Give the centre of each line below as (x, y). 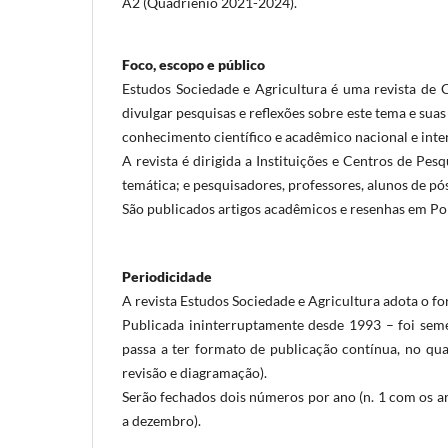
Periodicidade (167, 276)
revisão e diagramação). (194, 372)
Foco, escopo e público (193, 64)
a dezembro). (161, 420)
